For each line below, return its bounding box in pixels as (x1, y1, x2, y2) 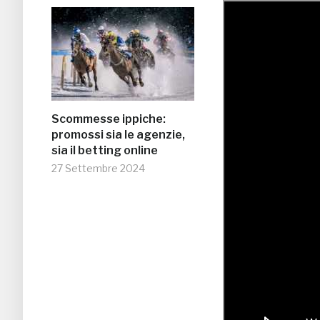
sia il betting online (51, 144, 158, 158)
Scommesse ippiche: (51, 112, 166, 126)
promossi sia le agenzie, (51, 128, 185, 142)
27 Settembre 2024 (51, 162, 145, 175)
